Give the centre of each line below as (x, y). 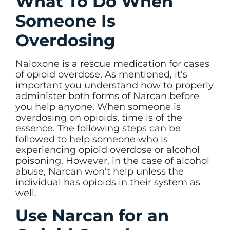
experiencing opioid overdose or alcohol (108, 150)
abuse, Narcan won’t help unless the (100, 171)
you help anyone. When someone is (98, 107)
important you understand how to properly (114, 85)
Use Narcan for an (92, 216)
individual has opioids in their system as (108, 182)
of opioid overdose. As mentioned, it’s (101, 74)
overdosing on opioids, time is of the (99, 117)
